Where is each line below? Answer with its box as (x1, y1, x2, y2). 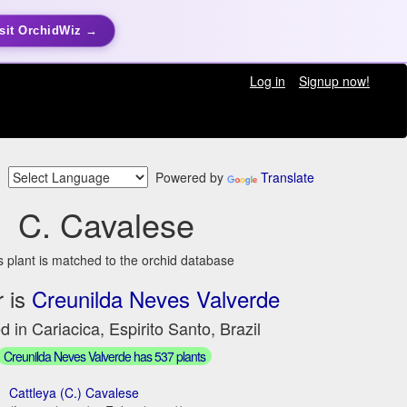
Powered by (148, 168, 227, 187)
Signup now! (298, 72, 370, 90)
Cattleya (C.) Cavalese (9, 382, 140, 402)
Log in (249, 72, 285, 90)
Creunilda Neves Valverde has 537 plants (4, 346, 206, 365)
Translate (261, 168, 314, 187)
